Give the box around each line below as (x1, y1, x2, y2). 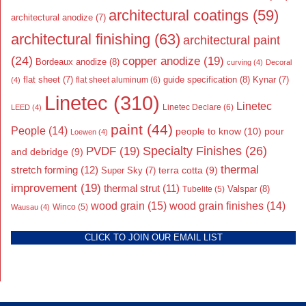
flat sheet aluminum (76, 74, 148, 85)
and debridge (11, 146, 68, 157)
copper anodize (122, 54, 200, 68)
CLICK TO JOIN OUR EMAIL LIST (84, 232, 223, 242)
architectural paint (183, 33, 280, 47)
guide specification (163, 74, 237, 85)
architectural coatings (109, 6, 249, 24)
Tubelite (182, 184, 212, 193)
